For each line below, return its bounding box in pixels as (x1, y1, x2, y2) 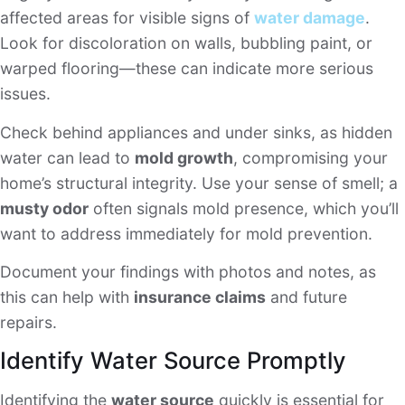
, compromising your (233, 147, 388, 167)
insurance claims (134, 287, 266, 306)
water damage (254, 8, 365, 28)
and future (266, 287, 347, 306)
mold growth (135, 147, 233, 167)
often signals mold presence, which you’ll (89, 198, 399, 218)
